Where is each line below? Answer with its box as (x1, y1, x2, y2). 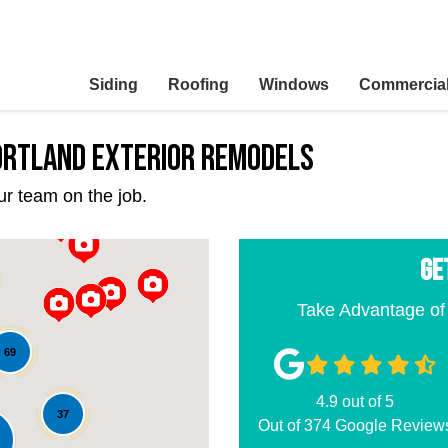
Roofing (168, 76, 229, 93)
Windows (259, 76, 329, 93)
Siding (89, 76, 138, 93)
